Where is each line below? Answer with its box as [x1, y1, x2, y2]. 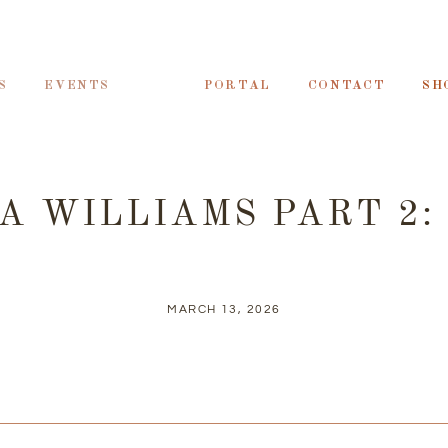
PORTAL [204, 79, 271, 92]
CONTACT [307, 79, 386, 92]
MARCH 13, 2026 [167, 303, 281, 316]
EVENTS [44, 79, 110, 92]
